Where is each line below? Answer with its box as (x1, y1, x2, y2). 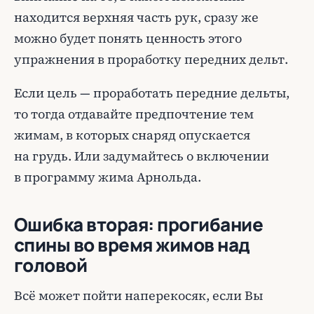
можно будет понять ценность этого (14, 29, 242, 47)
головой (14, 252, 88, 278)
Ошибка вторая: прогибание (14, 212, 263, 237)
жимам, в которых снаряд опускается (14, 126, 250, 144)
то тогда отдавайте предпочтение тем (14, 105, 254, 123)
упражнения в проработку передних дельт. (14, 50, 288, 68)
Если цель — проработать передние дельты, (14, 84, 289, 102)
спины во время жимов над (14, 232, 250, 257)
